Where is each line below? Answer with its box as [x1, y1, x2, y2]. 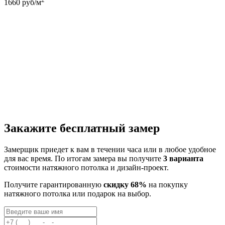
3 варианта [163, 154, 203, 163]
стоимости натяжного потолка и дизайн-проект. [4, 163, 169, 172]
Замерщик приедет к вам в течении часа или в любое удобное [4, 145, 216, 154]
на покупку [147, 180, 188, 189]
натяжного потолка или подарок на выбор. [4, 189, 151, 198]
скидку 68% [103, 180, 147, 189]
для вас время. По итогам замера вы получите [4, 154, 163, 163]
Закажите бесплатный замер [4, 121, 160, 135]
